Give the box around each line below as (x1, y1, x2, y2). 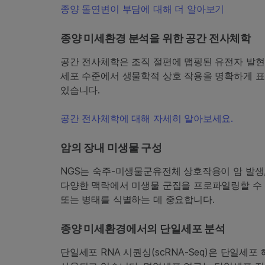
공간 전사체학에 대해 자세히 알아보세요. (60, 112, 234, 125)
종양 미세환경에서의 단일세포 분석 (60, 222, 225, 235)
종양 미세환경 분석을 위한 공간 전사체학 (60, 32, 251, 45)
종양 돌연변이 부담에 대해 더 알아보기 (60, 3, 225, 15)
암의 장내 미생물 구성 (60, 141, 162, 154)
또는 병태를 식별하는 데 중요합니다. (60, 193, 215, 206)
